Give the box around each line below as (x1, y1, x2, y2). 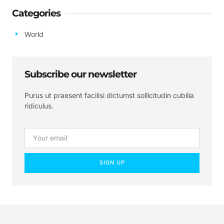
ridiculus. (24, 101, 53, 110)
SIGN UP (99, 159, 125, 166)
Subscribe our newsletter (24, 68, 136, 80)
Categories (12, 7, 60, 19)
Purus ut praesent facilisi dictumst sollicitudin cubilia (24, 90, 194, 99)
